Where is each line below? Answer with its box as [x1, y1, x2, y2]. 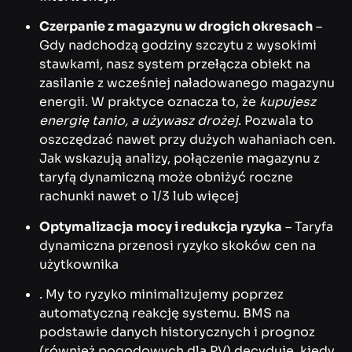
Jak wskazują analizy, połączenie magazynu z [39, 150, 320, 167]
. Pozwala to [238, 112, 313, 130]
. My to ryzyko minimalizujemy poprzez [39, 286, 284, 303]
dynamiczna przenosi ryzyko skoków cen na [39, 236, 316, 254]
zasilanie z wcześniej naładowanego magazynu [39, 75, 335, 92]
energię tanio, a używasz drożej [39, 112, 238, 130]
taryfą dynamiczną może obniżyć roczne [39, 169, 293, 186]
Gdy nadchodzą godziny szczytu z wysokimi [39, 37, 317, 54]
